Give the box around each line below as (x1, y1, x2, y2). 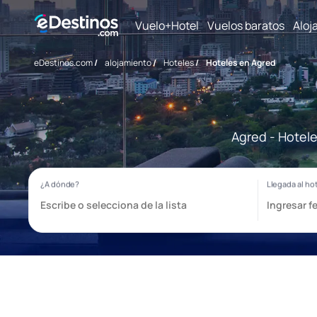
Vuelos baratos (207, 17, 284, 33)
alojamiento (105, 57, 151, 69)
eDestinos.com (34, 57, 93, 69)
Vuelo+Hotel (135, 17, 199, 33)
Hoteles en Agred (206, 57, 275, 69)
